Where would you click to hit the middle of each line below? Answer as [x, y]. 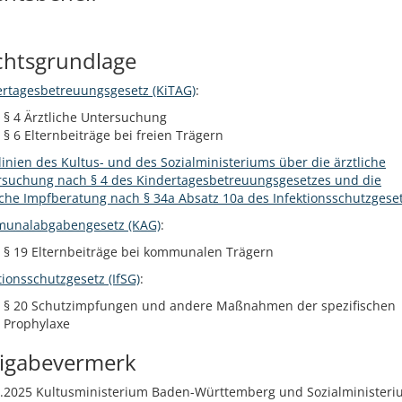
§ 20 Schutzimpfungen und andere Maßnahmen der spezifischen [200, 306]
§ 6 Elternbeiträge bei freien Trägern [114, 135]
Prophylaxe [37, 323]
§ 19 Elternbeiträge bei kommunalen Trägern [139, 252]
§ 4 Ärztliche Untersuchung [85, 117]
